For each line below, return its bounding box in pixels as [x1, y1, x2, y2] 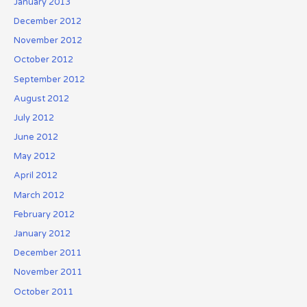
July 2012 [13, 112, 54, 123]
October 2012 [13, 54, 73, 66]
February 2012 [13, 208, 75, 220]
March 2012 [13, 189, 64, 201]
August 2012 [13, 93, 69, 104]
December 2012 [13, 15, 82, 27]
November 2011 [13, 267, 82, 278]
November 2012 [13, 35, 82, 47]
